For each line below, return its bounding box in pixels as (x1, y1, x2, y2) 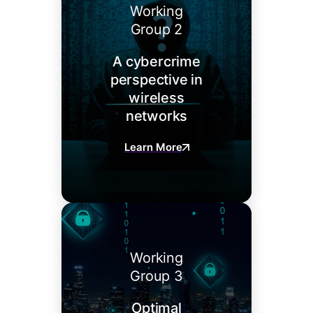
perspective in (110, 71, 203, 89)
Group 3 (130, 268, 183, 285)
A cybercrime (112, 53, 201, 71)
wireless (129, 89, 184, 107)
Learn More (124, 140, 182, 154)
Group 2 (130, 21, 183, 38)
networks (125, 108, 188, 125)
